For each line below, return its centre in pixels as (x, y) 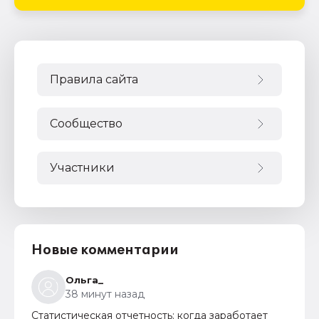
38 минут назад (105, 294)
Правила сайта (94, 79)
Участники (82, 168)
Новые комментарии (105, 250)
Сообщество (86, 124)
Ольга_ (84, 280)
